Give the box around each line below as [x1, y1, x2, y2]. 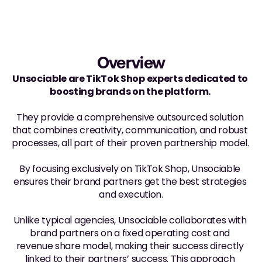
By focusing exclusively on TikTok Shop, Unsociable [19, 162, 241, 175]
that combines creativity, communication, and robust [12, 123, 248, 137]
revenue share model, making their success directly [16, 239, 244, 253]
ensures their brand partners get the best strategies [13, 175, 247, 188]
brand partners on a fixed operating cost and [30, 226, 230, 240]
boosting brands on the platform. [50, 85, 212, 98]
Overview [96, 53, 166, 72]
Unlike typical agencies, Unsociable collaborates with [13, 213, 247, 227]
